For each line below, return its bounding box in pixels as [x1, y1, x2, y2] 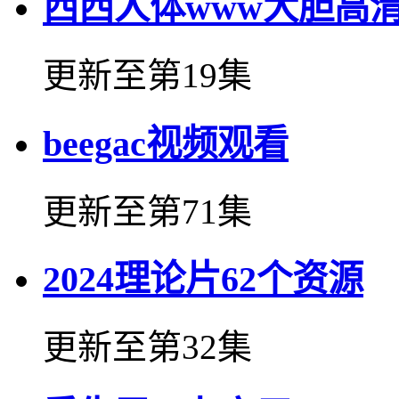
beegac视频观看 [43, 123, 289, 164]
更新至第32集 [43, 328, 252, 366]
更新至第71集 [43, 191, 252, 231]
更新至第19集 [43, 56, 252, 95]
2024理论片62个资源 [43, 259, 363, 300]
